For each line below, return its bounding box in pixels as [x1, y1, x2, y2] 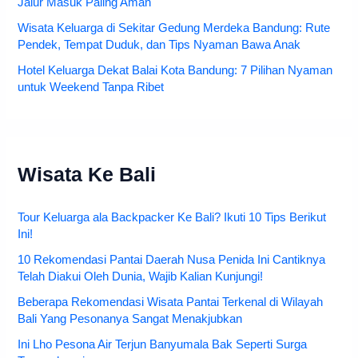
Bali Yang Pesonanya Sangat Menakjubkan [18, 312, 243, 326]
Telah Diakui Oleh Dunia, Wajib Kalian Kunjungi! [18, 270, 264, 284]
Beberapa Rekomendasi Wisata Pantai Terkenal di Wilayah [18, 296, 324, 309]
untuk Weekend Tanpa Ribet [18, 81, 165, 94]
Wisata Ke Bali [18, 164, 157, 186]
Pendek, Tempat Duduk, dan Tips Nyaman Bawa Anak [18, 38, 301, 52]
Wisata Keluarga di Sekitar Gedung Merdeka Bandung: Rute [18, 22, 331, 35]
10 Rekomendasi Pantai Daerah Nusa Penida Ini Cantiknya [18, 253, 326, 267]
